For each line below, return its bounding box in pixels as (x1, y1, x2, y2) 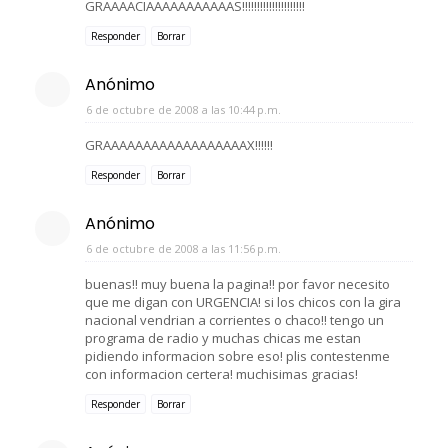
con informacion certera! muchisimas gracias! (85, 364, 358, 383)
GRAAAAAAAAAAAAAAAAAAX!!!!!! (85, 135, 273, 154)
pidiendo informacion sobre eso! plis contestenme (85, 346, 390, 365)
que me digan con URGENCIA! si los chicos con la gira (85, 292, 401, 311)
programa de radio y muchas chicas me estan (85, 328, 361, 347)
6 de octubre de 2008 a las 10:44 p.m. (86, 101, 281, 117)
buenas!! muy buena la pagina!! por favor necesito (85, 274, 390, 293)
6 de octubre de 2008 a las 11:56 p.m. (86, 240, 281, 256)
